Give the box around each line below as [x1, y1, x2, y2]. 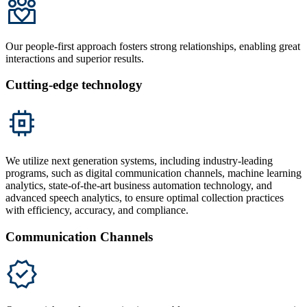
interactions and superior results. [5, 52, 144, 64]
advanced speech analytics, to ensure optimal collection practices [5, 192, 284, 204]
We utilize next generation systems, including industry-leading [5, 155, 273, 167]
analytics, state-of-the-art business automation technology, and [5, 180, 272, 192]
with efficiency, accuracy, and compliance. [5, 204, 188, 217]
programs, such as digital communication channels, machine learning [5, 167, 302, 180]
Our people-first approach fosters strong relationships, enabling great [5, 40, 300, 52]
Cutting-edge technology [5, 77, 143, 93]
